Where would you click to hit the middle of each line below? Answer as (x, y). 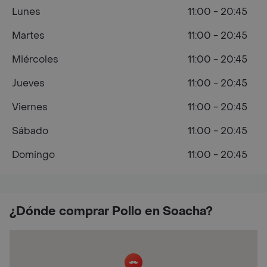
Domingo (33, 155)
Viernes (30, 107)
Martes (28, 35)
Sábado (30, 131)
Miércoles (35, 59)
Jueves (28, 83)
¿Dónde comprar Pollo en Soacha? (111, 212)
